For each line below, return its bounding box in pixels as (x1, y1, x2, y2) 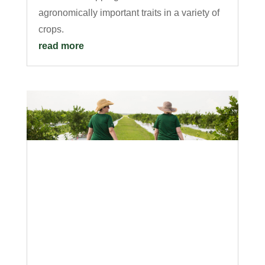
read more (38, 40, 84, 51)
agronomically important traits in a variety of (38, 7, 219, 18)
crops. (38, 24, 64, 34)
